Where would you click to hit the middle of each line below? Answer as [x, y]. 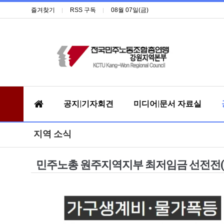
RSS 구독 [83, 10]
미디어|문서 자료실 [167, 103]
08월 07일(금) [130, 10]
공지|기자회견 [88, 103]
